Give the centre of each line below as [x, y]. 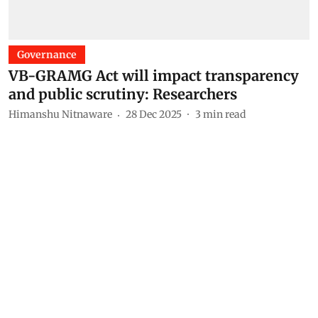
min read [224, 114]
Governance [47, 54]
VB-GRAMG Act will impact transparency [154, 75]
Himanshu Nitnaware [60, 114]
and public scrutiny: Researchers [123, 94]
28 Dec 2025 [154, 114]
